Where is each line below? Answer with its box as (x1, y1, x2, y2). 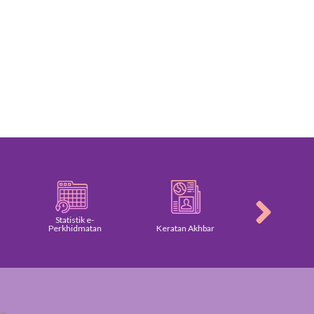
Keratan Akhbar (156, 222, 214, 233)
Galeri (287, 222, 311, 233)
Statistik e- (55, 214, 95, 225)
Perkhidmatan (48, 222, 102, 233)
